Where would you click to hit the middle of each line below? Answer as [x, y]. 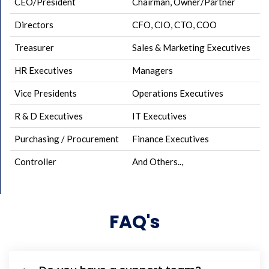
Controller [35, 162]
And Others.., [158, 162]
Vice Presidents [46, 93]
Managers [153, 70]
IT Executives [159, 116]
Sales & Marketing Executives [191, 47]
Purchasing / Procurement [67, 139]
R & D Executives [49, 116]
